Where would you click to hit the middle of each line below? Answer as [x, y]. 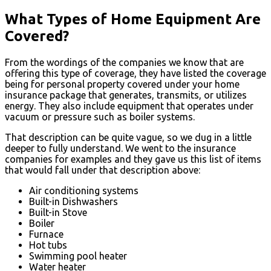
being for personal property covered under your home [122, 84]
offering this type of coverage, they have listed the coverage [135, 73]
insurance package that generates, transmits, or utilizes [126, 95]
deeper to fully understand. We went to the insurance [120, 148]
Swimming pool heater [78, 256]
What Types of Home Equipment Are [133, 19]
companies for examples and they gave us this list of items [133, 159]
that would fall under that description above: [103, 170]
